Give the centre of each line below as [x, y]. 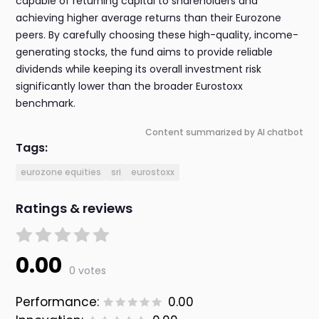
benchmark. [46, 104]
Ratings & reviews [74, 209]
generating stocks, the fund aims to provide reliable [145, 52]
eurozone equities [61, 172]
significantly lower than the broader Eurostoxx [130, 87]
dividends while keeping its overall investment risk [139, 69]
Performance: [58, 302]
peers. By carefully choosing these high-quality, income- [157, 35]
